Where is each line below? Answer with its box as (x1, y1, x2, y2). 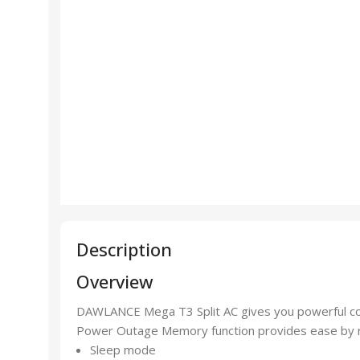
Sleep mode (90, 342, 156, 358)
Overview (76, 269, 153, 293)
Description (76, 237, 172, 261)
